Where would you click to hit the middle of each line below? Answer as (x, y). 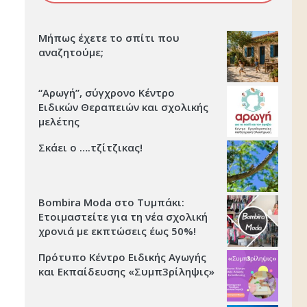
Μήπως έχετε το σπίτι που (109, 38)
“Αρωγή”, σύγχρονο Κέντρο (107, 93)
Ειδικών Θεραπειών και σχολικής (123, 107)
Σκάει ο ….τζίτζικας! (90, 148)
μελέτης (59, 122)
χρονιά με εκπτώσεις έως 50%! (117, 231)
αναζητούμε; (71, 52)
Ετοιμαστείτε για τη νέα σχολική (123, 217)
